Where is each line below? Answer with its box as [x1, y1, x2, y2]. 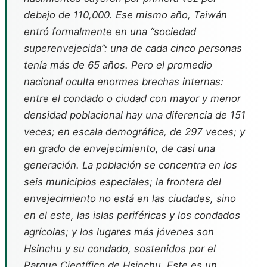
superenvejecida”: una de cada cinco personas [24, 42, 242, 54]
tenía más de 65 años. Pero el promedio [24, 58, 212, 71]
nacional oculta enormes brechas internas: [24, 75, 223, 88]
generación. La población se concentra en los [24, 159, 237, 171]
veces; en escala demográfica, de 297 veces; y [24, 125, 245, 138]
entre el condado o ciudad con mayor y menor [24, 92, 241, 104]
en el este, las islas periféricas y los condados [24, 209, 240, 221]
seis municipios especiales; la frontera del [24, 175, 221, 188]
